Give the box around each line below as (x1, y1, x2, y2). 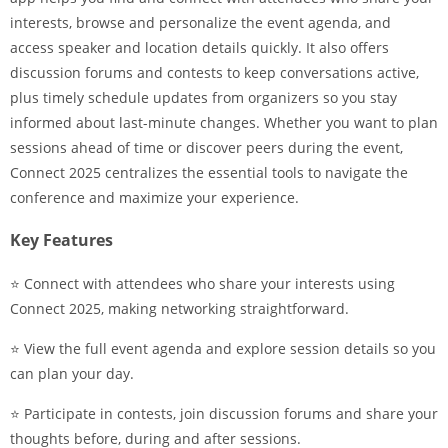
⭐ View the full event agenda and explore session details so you (10, 339, 436, 358)
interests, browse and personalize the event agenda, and (10, 13, 391, 32)
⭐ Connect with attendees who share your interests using (10, 274, 395, 293)
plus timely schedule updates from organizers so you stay (10, 88, 397, 107)
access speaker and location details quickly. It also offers (10, 38, 389, 57)
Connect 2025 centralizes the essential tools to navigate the (10, 163, 408, 182)
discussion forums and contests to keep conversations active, (10, 63, 419, 82)
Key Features (10, 229, 113, 251)
